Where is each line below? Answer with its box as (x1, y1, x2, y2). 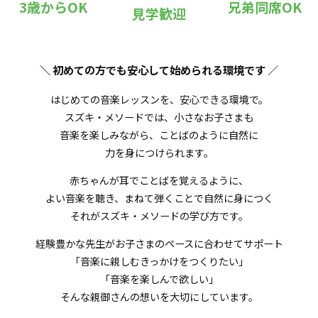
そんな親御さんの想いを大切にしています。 (60, 290, 258, 305)
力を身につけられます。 (104, 145, 214, 160)
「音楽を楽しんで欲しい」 (99, 272, 219, 287)
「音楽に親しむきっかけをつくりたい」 (70, 254, 248, 269)
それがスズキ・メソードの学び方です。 (70, 209, 248, 224)
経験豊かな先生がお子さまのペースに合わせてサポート (35, 236, 283, 251)
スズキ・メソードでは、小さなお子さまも (65, 109, 253, 124)
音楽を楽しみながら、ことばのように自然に (60, 127, 258, 142)
